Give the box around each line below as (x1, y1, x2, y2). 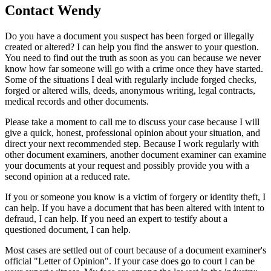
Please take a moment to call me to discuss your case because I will (5, 116, 260, 127)
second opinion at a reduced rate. (5, 171, 130, 181)
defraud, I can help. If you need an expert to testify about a (5, 213, 227, 224)
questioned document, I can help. (5, 224, 131, 235)
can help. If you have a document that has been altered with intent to (5, 202, 264, 213)
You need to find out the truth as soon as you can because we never (5, 52, 261, 63)
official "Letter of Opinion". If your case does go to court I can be (5, 255, 255, 266)
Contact (5, 2, 57, 18)
